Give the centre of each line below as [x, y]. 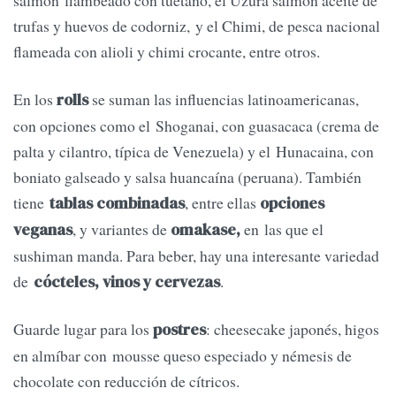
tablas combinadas [117, 203]
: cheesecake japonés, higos [293, 329]
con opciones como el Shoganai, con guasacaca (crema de [196, 125]
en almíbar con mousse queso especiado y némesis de [183, 356]
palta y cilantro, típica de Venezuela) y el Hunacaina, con [194, 151]
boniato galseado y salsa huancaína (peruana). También [187, 176]
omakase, [204, 229]
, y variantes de [120, 228]
